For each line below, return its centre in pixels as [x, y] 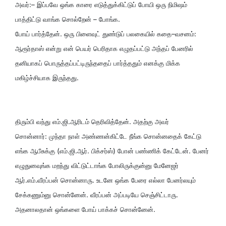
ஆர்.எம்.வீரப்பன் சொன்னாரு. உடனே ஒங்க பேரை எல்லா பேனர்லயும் [105, 180]
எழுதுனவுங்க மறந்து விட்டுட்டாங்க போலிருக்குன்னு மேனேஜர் [97, 165]
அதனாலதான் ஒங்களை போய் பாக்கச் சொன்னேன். [85, 209]
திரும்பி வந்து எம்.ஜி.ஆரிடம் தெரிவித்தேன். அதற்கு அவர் [92, 121]
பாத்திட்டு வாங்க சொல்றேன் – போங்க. [68, 19]
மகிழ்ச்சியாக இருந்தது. [47, 77]
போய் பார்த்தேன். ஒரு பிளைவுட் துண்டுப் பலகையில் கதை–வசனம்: [106, 34]
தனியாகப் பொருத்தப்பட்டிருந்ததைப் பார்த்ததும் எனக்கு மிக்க [98, 63]
